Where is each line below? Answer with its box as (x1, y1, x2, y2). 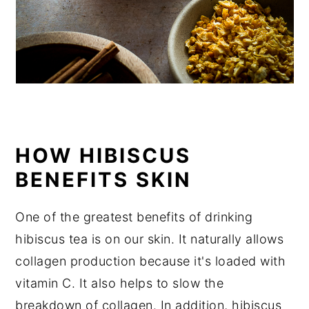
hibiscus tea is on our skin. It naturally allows (15, 231, 284, 246)
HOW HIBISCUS (15, 143, 192, 168)
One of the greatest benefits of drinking (15, 209, 253, 224)
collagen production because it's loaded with (15, 253, 286, 268)
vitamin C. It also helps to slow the (15, 275, 224, 290)
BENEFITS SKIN (15, 167, 192, 192)
